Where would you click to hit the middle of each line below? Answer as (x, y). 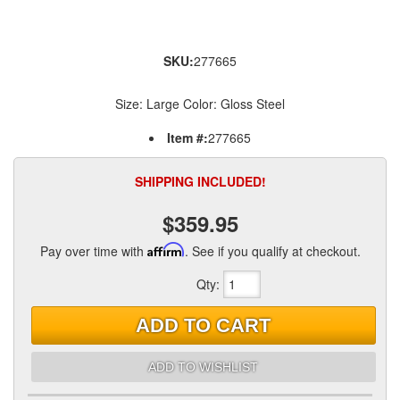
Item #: (187, 137)
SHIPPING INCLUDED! (200, 181)
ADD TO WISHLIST (204, 367)
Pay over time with (93, 251)
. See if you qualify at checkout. (272, 251)
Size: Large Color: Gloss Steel (200, 104)
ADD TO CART (204, 325)
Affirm (166, 250)
